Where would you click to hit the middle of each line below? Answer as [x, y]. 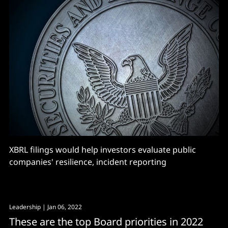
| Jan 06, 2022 [61, 207]
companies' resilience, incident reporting [88, 162]
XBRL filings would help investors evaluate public [103, 150]
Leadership [25, 207]
